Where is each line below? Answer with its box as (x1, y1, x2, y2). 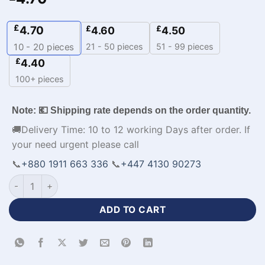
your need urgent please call (12, 138, 139, 150)
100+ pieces (15, 73, 64, 84)
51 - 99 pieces (156, 41, 214, 51)
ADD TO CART (99, 203, 166, 215)
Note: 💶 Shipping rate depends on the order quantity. (12, 105, 251, 115)
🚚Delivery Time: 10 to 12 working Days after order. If (12, 123, 250, 135)
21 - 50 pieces (86, 41, 143, 51)
